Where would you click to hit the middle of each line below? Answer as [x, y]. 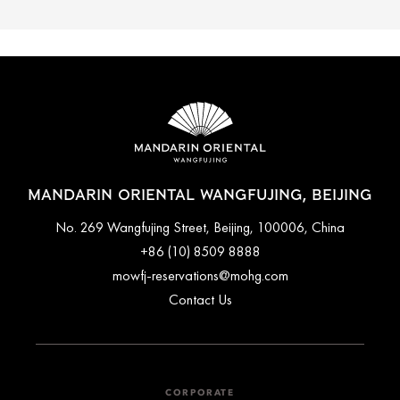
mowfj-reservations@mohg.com [200, 276]
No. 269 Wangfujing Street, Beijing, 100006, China [200, 228]
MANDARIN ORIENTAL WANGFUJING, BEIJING [200, 196]
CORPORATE [200, 393]
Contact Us [200, 300]
